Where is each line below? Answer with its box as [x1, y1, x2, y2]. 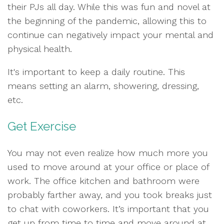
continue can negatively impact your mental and [7, 29, 213, 40]
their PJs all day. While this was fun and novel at [7, 1, 210, 12]
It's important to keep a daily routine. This [7, 66, 185, 77]
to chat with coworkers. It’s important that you [7, 203, 209, 214]
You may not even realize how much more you [7, 147, 208, 158]
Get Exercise [7, 119, 76, 133]
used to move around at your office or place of [7, 161, 209, 172]
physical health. [7, 43, 72, 54]
